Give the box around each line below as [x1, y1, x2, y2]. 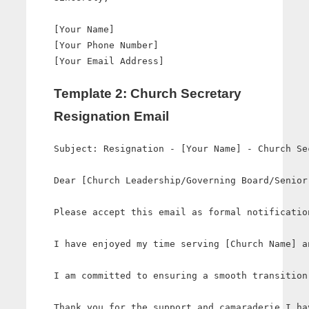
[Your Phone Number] [54, 40, 159, 51]
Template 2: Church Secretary [54, 86, 241, 101]
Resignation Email [54, 109, 169, 124]
